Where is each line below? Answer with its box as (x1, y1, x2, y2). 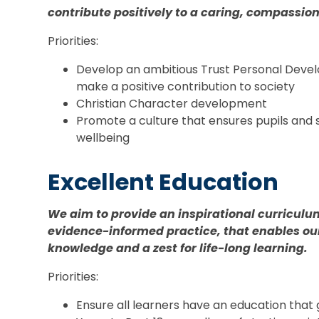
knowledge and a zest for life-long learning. (48, 239, 308, 256)
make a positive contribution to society (76, 78, 296, 95)
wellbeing (76, 129, 130, 146)
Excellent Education (48, 165, 279, 198)
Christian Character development (76, 95, 268, 112)
